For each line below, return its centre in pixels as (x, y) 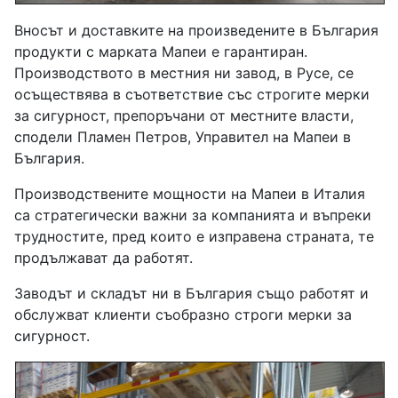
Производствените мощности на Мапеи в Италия (190, 193)
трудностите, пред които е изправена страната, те (194, 236)
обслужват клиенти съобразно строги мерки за (183, 314)
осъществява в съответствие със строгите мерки (192, 94)
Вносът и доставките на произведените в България (196, 30)
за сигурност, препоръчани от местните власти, (184, 115)
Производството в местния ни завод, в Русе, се (184, 72)
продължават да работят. (106, 257)
